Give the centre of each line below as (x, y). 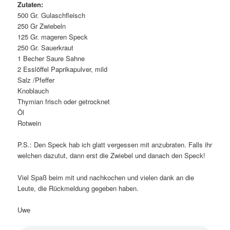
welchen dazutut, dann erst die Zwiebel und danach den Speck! (112, 156)
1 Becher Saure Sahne (51, 59)
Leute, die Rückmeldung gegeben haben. (78, 188)
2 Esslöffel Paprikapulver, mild (63, 69)
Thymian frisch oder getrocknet (64, 102)
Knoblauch (33, 91)
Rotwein (30, 123)
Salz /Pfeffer (36, 80)
